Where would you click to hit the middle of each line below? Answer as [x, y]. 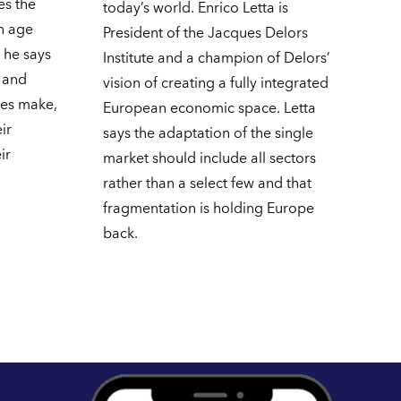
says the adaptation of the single [208, 134]
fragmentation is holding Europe [208, 209]
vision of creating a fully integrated [215, 84]
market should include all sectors [209, 159]
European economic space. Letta [209, 109]
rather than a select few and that [207, 184]
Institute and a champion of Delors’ [216, 59]
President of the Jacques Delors [205, 34]
